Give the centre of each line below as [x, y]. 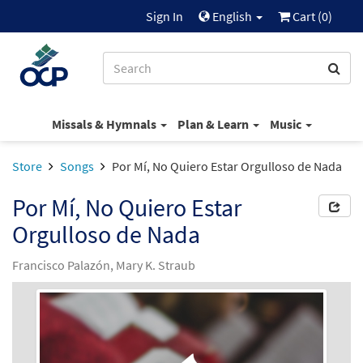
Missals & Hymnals [105, 124]
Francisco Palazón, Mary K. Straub [104, 265]
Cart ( [306, 16]
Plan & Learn [214, 124]
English [232, 16]
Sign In [164, 16]
